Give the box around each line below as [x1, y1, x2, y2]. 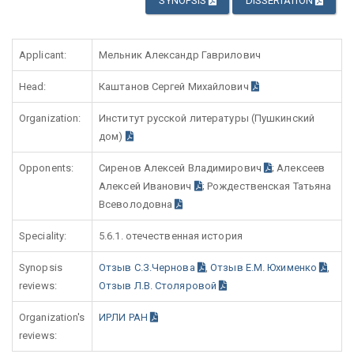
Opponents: [19, 162, 73, 174]
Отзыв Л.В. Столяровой [99, 280, 220, 292]
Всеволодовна [99, 198, 175, 210]
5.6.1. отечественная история [99, 230, 243, 242]
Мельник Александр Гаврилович [99, 49, 261, 61]
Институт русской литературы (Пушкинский [99, 112, 314, 124]
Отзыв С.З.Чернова [99, 262, 198, 273]
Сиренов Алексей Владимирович [99, 162, 264, 174]
